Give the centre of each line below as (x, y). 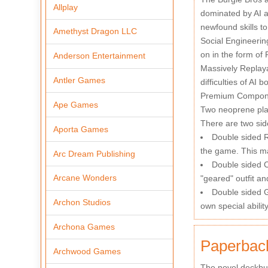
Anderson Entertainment (100, 56)
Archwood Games (87, 251)
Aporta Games (81, 129)
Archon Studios (82, 202)
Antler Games (80, 80)
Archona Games (84, 226)
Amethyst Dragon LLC (95, 31)
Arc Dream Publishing (95, 153)
